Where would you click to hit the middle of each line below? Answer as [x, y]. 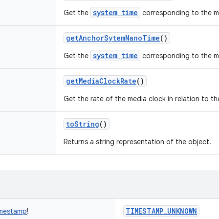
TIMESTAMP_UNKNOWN [161, 211]
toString [83, 124]
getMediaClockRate [101, 81]
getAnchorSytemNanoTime [113, 38]
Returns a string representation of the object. [137, 142]
